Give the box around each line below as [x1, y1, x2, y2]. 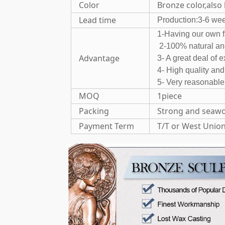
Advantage [78, 53, 120, 64]
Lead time [78, 15, 116, 26]
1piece [157, 90, 182, 101]
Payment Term [78, 121, 136, 132]
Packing [78, 105, 111, 117]
